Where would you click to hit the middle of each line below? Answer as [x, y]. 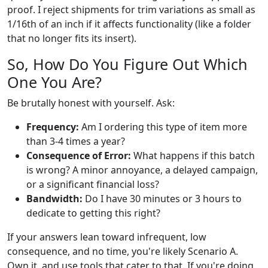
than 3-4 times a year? [76, 141]
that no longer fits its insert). [72, 38]
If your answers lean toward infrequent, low [107, 237]
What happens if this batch [193, 155]
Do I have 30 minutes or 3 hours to [162, 198]
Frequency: [53, 127]
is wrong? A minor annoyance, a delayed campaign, [142, 170]
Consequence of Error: [79, 155]
